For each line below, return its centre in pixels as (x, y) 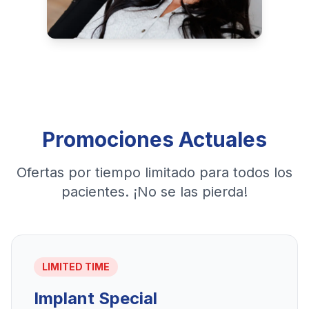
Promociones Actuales (154, 139)
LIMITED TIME (76, 267)
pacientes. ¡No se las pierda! (154, 192)
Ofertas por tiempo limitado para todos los (154, 172)
